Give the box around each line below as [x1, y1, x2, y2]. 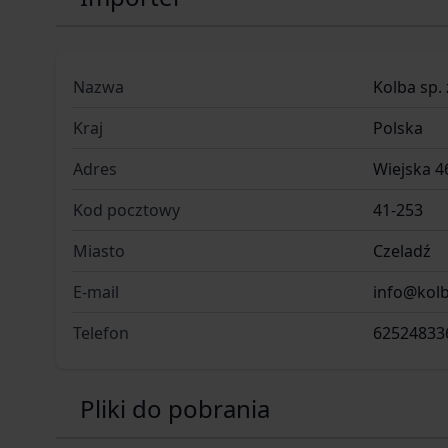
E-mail [73, 280, 119, 303]
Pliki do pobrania [80, 391, 270, 425]
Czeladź [373, 239, 431, 262]
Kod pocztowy [73, 198, 180, 221]
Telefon [73, 321, 129, 344]
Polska [373, 116, 423, 139]
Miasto [73, 239, 125, 262]
